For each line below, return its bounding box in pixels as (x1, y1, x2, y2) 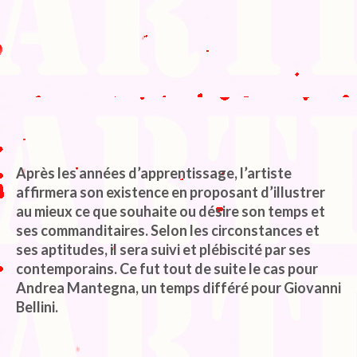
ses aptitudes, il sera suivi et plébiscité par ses (16, 241, 311, 259)
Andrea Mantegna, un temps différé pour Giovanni (16, 279, 341, 297)
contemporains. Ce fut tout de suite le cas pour (16, 260, 318, 278)
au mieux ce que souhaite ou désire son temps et (16, 202, 325, 221)
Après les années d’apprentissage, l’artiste (16, 164, 292, 182)
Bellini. (16, 298, 58, 316)
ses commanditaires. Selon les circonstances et (16, 222, 320, 240)
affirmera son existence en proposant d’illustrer (16, 183, 325, 202)
